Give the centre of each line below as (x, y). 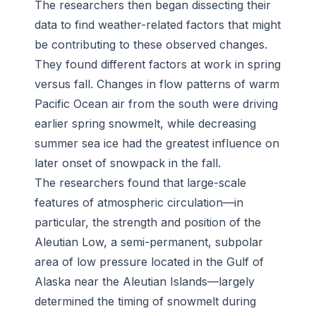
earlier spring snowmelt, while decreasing (145, 124)
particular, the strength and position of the (148, 223)
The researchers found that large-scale (140, 183)
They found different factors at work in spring (158, 65)
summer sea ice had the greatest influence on (157, 144)
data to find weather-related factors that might (158, 25)
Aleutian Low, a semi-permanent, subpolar (149, 242)
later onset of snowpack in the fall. (128, 163)
